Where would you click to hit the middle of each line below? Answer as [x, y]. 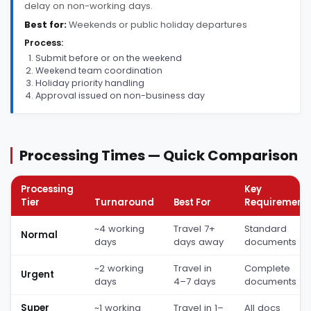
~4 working [119, 228]
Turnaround [124, 202]
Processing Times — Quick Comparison [159, 155]
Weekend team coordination [99, 70]
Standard [266, 228]
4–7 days [195, 281]
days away [199, 242]
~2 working [119, 268]
